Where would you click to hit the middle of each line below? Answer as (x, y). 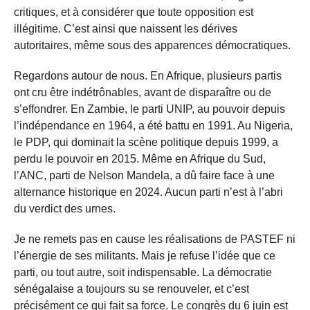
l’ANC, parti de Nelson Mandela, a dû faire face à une (144, 175)
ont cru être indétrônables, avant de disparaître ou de (143, 92)
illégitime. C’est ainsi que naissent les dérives (126, 28)
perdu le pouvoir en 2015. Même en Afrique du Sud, (140, 158)
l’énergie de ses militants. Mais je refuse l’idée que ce (145, 255)
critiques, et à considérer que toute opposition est (134, 12)
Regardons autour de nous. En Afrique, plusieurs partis (148, 75)
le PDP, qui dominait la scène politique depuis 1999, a (146, 142)
